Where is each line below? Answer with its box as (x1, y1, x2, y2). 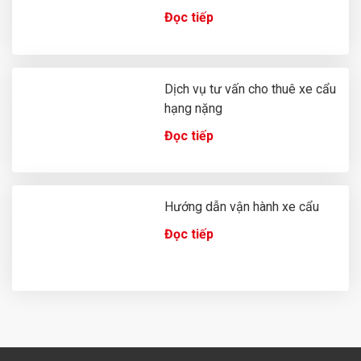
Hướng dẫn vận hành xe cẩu (164, 199, 320, 215)
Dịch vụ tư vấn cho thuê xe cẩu (164, 81, 337, 97)
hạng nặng (164, 100, 223, 116)
